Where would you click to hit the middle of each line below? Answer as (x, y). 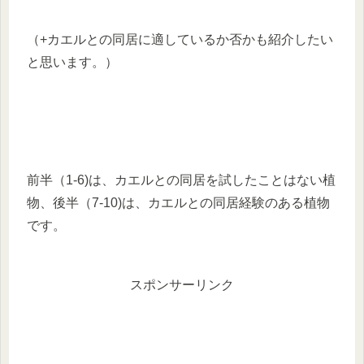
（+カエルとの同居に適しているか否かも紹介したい (180, 39)
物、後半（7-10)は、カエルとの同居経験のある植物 (178, 203)
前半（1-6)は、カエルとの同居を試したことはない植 (181, 180)
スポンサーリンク (182, 284)
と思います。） (72, 62)
